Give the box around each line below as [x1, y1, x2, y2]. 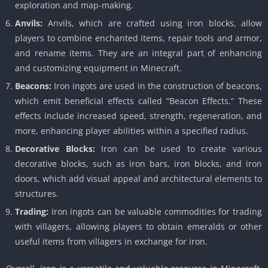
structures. [15, 188, 59, 200]
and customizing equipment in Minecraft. [15, 62, 182, 74]
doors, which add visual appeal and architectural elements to [15, 173, 262, 185]
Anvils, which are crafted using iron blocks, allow [42, 17, 262, 29]
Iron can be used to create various [95, 143, 262, 155]
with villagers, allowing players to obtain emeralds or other [15, 221, 262, 233]
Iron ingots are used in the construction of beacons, [51, 80, 262, 92]
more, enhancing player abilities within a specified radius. [15, 125, 248, 137]
